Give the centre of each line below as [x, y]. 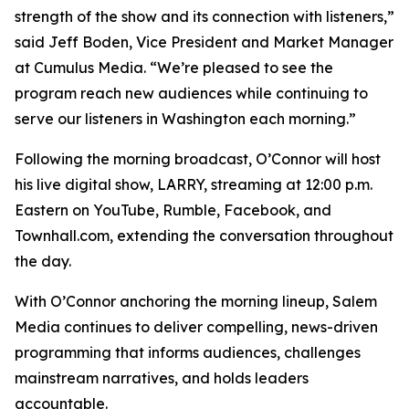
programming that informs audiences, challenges [188, 353]
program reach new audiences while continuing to [191, 94]
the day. [43, 262]
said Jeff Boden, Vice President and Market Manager [204, 42]
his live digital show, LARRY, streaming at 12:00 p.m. [194, 185]
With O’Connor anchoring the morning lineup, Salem [196, 302]
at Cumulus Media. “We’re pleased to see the [174, 68]
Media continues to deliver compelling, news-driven [196, 327]
